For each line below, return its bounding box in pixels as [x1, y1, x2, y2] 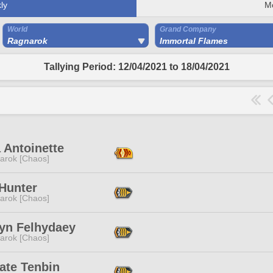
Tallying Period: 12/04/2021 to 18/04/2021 [43, 62, 230, 72]
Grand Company [160, 25, 216, 34]
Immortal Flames [160, 36, 228, 46]
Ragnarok [7, 36, 48, 46]
